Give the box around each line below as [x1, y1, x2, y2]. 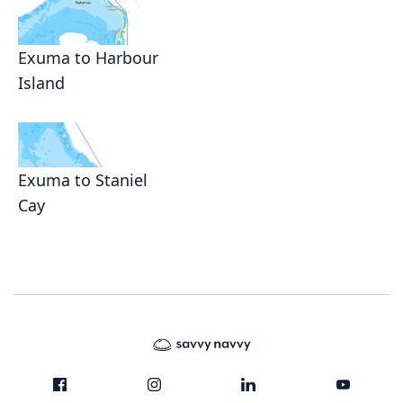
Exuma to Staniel [18, 168, 148, 191]
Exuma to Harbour [18, 46, 158, 68]
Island [18, 71, 65, 94]
